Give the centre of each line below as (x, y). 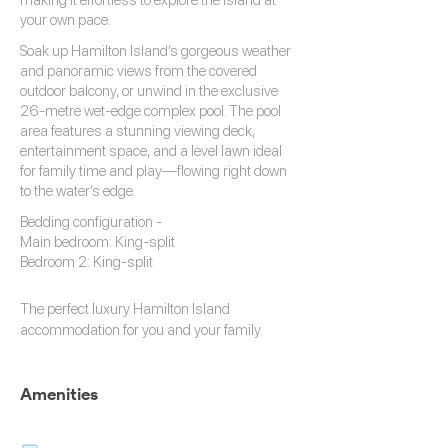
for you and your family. (191, 330)
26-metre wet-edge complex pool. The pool (150, 111)
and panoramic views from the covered (138, 71)
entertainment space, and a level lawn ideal (151, 151)
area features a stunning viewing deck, (137, 131)
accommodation (70, 330)
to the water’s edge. (78, 191)
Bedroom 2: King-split (86, 262)
